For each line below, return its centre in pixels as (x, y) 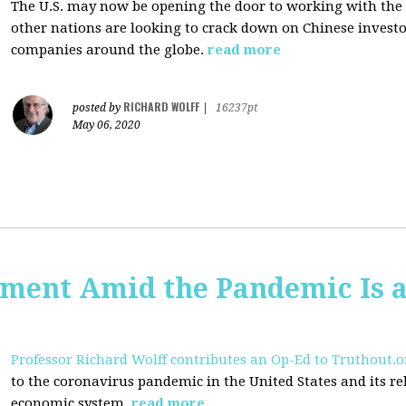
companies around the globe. (107, 50)
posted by (98, 108)
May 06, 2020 (106, 125)
